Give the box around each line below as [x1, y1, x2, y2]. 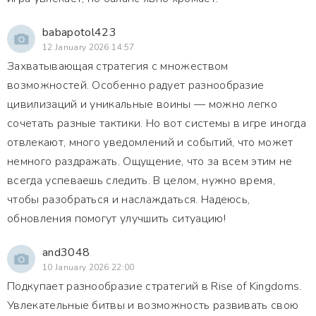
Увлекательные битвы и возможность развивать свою [7, 298, 299, 313]
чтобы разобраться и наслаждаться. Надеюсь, [7, 192, 250, 207]
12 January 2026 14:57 [42, 42, 135, 53]
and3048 [42, 245, 90, 260]
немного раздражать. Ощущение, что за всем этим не [7, 154, 293, 169]
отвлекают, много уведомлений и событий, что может [7, 135, 293, 150]
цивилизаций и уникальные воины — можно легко [7, 97, 278, 112]
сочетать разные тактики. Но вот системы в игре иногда [7, 116, 306, 131]
